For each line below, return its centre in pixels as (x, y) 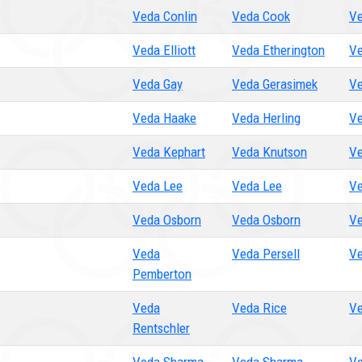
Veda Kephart (169, 152)
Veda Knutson (269, 152)
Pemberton (162, 274)
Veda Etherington (278, 50)
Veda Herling (266, 118)
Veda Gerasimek (275, 84)
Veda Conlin (165, 16)
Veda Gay (158, 84)
